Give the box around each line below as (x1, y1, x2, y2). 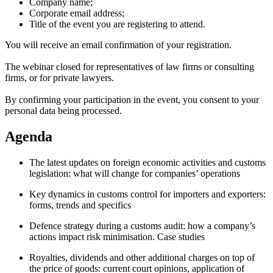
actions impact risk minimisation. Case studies (29, 231, 205, 242)
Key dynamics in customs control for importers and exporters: (29, 188, 266, 199)
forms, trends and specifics (29, 199, 131, 210)
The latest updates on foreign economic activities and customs (29, 157, 266, 168)
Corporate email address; (29, 8, 124, 19)
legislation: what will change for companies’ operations (29, 168, 240, 179)
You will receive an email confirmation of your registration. (5, 40, 232, 51)
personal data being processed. (5, 105, 122, 116)
